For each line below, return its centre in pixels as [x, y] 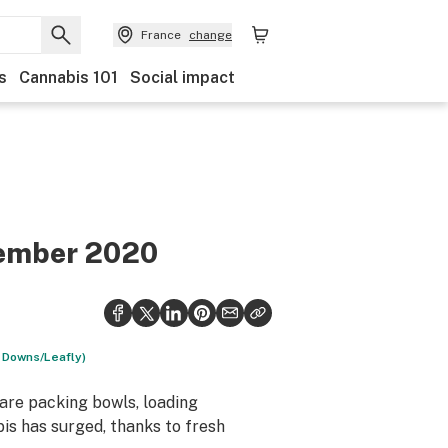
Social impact [182, 77]
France [161, 35]
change [210, 35]
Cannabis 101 [68, 77]
